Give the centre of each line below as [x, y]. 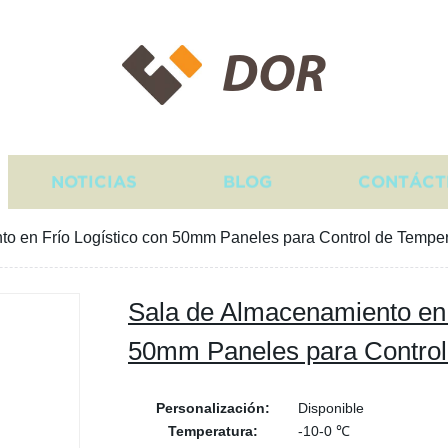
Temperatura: [213, 431]
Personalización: [213, 408]
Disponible [331, 408]
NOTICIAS [94, 182]
